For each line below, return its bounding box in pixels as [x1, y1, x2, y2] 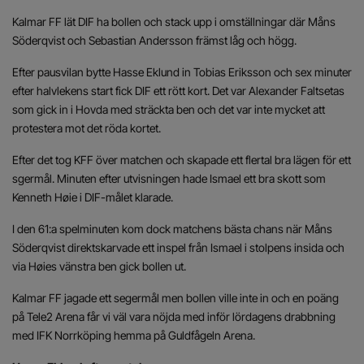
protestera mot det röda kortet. [12, 121, 161, 135]
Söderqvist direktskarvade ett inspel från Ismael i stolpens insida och [12, 240, 344, 254]
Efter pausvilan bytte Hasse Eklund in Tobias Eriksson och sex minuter [12, 65, 352, 79]
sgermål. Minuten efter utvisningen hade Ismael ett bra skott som [12, 171, 326, 185]
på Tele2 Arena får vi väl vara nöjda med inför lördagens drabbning [12, 310, 336, 323]
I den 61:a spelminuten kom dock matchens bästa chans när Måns [12, 222, 332, 236]
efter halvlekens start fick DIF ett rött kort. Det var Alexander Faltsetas [12, 84, 344, 97]
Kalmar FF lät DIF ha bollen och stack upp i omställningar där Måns [12, 15, 336, 28]
